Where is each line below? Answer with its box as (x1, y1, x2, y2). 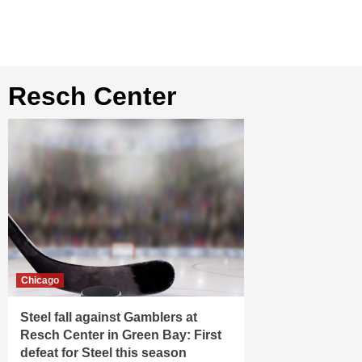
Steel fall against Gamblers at (20, 310, 197, 324)
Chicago (21, 275, 59, 286)
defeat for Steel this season (20, 346, 187, 360)
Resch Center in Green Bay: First (20, 328, 221, 342)
